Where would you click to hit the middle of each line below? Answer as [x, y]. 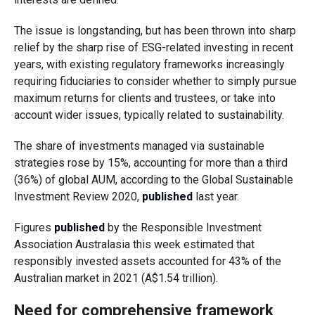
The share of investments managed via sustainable [139, 146]
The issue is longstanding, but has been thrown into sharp [155, 31]
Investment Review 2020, [78, 197]
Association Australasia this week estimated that [134, 244]
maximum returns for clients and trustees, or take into [144, 98]
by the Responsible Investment [183, 227]
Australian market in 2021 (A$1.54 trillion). [116, 278]
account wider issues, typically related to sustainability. [149, 115]
